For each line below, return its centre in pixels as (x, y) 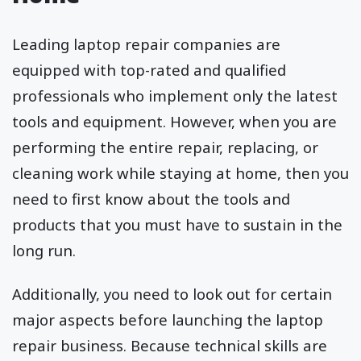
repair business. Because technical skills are (170, 346)
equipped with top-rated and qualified (149, 70)
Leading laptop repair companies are (146, 44)
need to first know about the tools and (151, 199)
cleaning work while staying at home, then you (180, 173)
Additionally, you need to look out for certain (172, 294)
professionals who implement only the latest (175, 96)
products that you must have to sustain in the (177, 225)
